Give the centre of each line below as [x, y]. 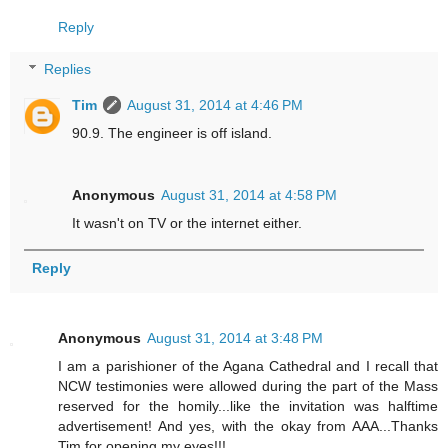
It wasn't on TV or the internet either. [187, 222]
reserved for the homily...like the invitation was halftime [248, 406]
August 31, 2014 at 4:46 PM [215, 105]
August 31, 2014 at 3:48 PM [235, 338]
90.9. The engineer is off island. [172, 133]
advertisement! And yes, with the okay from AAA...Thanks [248, 426]
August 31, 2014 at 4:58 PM [249, 194]
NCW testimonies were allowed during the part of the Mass [248, 386]
